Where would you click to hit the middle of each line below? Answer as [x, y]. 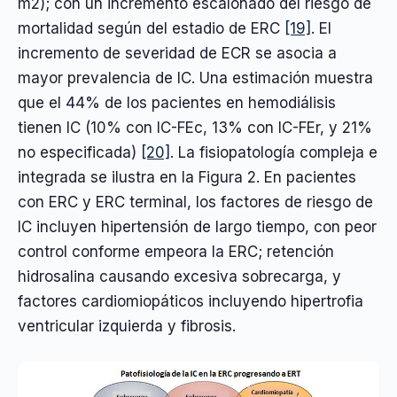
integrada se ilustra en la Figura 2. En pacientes [187, 178]
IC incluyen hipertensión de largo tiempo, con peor [197, 227]
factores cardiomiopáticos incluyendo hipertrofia [191, 302]
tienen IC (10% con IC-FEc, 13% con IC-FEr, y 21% [195, 128]
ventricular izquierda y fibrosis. [127, 327]
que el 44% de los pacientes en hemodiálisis [177, 103]
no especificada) [79, 153]
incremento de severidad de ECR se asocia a [177, 54]
